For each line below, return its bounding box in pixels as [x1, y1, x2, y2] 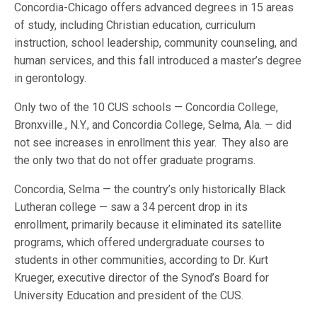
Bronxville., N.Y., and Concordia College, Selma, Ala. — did [14, 118, 292, 132]
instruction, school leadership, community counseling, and [14, 36, 298, 50]
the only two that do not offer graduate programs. [14, 154, 256, 167]
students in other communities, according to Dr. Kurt [14, 253, 269, 267]
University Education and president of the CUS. [14, 289, 244, 302]
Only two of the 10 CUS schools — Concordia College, [14, 100, 279, 114]
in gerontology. [14, 71, 87, 85]
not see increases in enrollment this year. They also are [14, 136, 289, 149]
